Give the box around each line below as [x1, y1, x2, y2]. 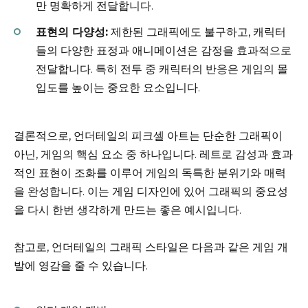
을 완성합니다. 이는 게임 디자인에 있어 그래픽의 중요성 [14, 184, 288, 198]
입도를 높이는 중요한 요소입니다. [36, 80, 200, 94]
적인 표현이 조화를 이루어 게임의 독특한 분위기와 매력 [14, 166, 286, 179]
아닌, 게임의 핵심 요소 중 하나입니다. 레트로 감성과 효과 [14, 147, 293, 161]
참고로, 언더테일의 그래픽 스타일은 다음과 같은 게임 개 [14, 241, 288, 254]
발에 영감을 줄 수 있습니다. [14, 259, 148, 273]
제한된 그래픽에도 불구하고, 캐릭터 [108, 25, 286, 38]
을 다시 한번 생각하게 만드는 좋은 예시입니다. [14, 203, 241, 217]
